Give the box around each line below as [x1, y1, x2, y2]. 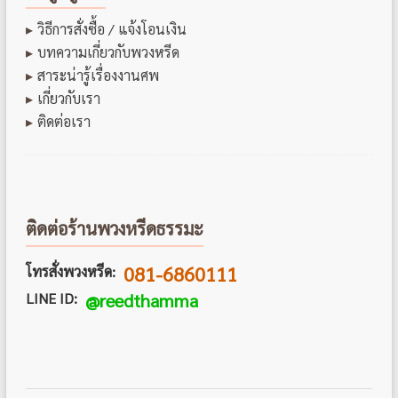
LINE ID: [25, 289, 77, 307]
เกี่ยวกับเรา [36, 89, 100, 107]
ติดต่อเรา [36, 112, 91, 131]
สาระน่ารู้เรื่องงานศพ [36, 66, 159, 84]
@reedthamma [84, 289, 198, 312]
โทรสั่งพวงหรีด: [25, 262, 115, 281]
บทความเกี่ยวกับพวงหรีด [36, 43, 179, 61]
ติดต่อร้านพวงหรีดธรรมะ [25, 217, 203, 240]
